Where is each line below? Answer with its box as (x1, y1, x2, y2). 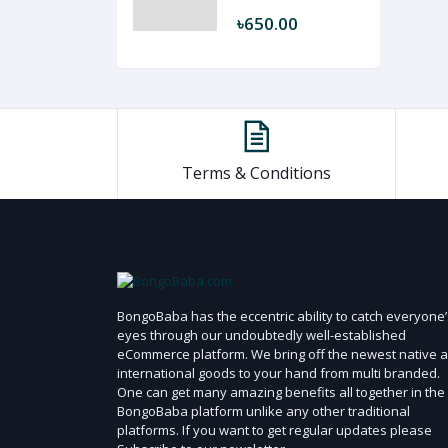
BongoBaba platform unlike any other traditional (117, 401, 410, 420)
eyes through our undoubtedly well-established (117, 325, 406, 344)
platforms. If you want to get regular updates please (117, 420, 432, 439)
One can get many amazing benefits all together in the (117, 382, 445, 401)
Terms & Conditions (181, 161, 331, 184)
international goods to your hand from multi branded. (117, 363, 440, 382)
